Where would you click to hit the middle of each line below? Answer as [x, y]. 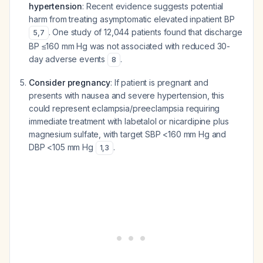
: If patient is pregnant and [159, 82]
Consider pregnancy [70, 82]
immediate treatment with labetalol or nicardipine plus [129, 121]
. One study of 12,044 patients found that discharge [145, 32]
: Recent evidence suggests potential [153, 6]
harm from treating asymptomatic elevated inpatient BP [132, 19]
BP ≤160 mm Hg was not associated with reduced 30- [130, 46]
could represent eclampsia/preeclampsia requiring [124, 108]
